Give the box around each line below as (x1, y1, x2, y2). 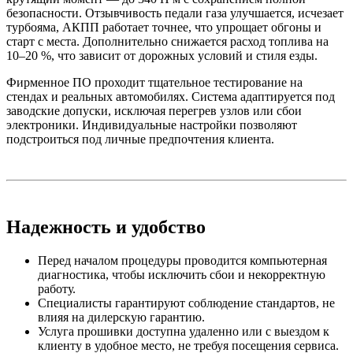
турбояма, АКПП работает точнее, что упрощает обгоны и (6, 20, 321, 34)
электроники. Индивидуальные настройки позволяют (6, 117, 297, 132)
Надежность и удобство (6, 217, 206, 238)
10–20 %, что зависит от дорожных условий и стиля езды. (6, 48, 318, 62)
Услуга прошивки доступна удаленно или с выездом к (38, 325, 329, 339)
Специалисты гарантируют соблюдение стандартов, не (38, 296, 335, 310)
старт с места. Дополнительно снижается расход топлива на (6, 34, 329, 48)
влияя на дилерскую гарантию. (38, 310, 205, 325)
